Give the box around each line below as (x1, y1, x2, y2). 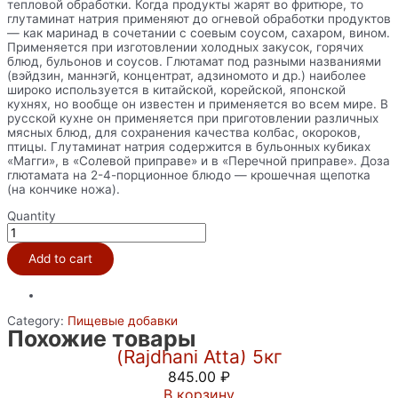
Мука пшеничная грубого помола (45, 323, 353, 346)
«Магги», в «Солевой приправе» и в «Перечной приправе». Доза (7, 154, 390, 169)
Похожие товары (7, 325, 195, 353)
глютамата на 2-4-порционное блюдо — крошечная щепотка (7, 168, 370, 183)
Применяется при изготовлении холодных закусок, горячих (7, 40, 363, 55)
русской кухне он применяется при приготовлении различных (7, 111, 378, 126)
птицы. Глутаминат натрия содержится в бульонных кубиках (7, 139, 370, 155)
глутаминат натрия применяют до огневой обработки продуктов (7, 12, 391, 27)
